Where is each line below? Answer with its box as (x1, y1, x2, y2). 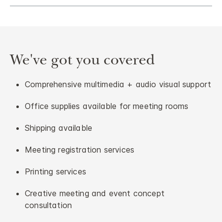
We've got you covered (10, 55, 155, 70)
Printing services (25, 166, 86, 177)
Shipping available (25, 123, 93, 133)
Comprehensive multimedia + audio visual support (25, 79, 212, 90)
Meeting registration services (25, 145, 135, 155)
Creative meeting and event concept (25, 188, 165, 199)
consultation (25, 200, 72, 211)
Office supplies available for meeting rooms (25, 101, 189, 111)
